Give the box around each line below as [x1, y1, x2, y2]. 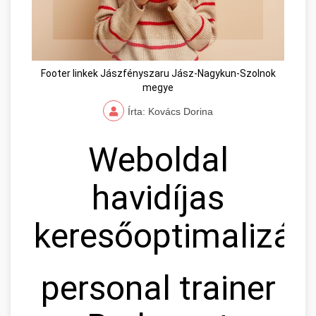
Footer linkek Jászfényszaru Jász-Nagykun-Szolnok [40, 68, 276, 80]
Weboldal [87, 140, 229, 181]
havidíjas [92, 178, 224, 219]
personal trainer [40, 268, 276, 309]
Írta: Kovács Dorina [128, 106, 213, 118]
